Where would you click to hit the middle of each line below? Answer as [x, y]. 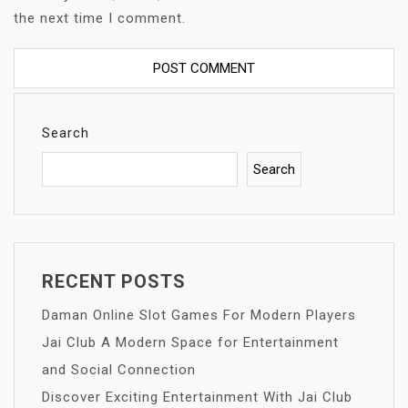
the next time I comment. [100, 18]
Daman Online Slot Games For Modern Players [199, 315]
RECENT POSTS [114, 281]
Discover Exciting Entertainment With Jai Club [197, 397]
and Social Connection [119, 370]
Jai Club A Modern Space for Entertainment [190, 342]
